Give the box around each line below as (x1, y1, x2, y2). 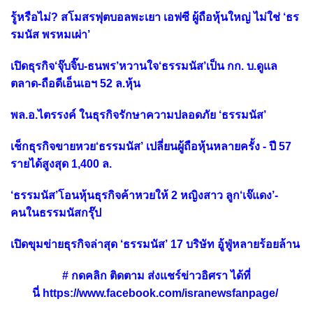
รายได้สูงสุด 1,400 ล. (10, 157, 112, 170)
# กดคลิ (62, 269, 100, 282)
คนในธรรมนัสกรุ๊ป (10, 206, 101, 219)
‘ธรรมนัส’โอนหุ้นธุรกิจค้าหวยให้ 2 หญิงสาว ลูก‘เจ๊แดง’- (10, 189, 278, 201)
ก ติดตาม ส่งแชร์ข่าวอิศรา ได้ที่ (100, 269, 251, 282)
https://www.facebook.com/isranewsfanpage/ (43, 286, 278, 299)
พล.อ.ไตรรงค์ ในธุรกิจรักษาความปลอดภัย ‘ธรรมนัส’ (10, 108, 266, 121)
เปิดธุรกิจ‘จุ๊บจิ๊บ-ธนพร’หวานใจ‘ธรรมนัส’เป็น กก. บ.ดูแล (10, 59, 277, 72)
